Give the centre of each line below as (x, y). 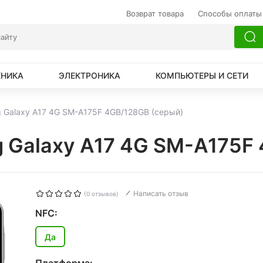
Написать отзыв (161, 193)
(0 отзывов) (101, 194)
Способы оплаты (230, 14)
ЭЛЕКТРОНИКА (90, 75)
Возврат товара (155, 14)
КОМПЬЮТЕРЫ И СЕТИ (202, 75)
